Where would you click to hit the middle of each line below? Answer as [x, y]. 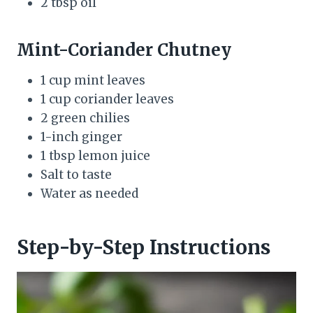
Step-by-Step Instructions [144, 247]
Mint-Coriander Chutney [124, 50]
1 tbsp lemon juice [95, 155]
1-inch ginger [81, 137]
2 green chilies [85, 118]
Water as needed [89, 193]
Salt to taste [76, 174]
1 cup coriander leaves [107, 99]
